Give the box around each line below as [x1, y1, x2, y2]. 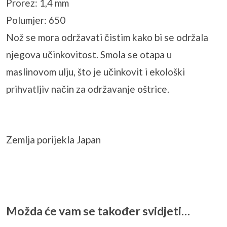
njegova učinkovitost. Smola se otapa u [6, 48, 172, 60]
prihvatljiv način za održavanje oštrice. [6, 83, 169, 95]
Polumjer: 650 [6, 14, 65, 26]
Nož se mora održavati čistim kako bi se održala [6, 31, 208, 43]
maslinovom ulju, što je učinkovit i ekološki [6, 65, 185, 78]
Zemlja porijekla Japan [6, 133, 101, 145]
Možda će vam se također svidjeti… [6, 203, 190, 218]
